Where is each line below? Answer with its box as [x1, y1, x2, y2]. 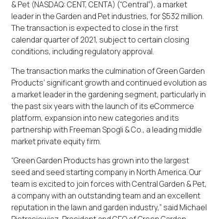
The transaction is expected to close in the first [11, 22, 178, 34]
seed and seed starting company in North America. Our [11, 167, 201, 178]
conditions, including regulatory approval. [11, 46, 154, 57]
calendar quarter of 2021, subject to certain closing [11, 34, 189, 45]
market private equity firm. [11, 135, 101, 147]
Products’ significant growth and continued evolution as [11, 77, 207, 88]
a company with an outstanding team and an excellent [11, 190, 200, 201]
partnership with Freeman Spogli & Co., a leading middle [11, 124, 202, 135]
